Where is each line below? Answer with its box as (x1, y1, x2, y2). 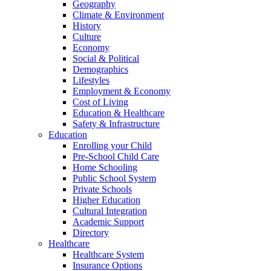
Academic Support (73, 216, 144, 227)
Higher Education (73, 194, 140, 205)
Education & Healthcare (73, 107, 165, 118)
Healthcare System (73, 249, 144, 260)
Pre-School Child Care (73, 151, 159, 162)
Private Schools (73, 183, 132, 194)
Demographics (73, 64, 128, 74)
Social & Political (73, 53, 139, 64)
